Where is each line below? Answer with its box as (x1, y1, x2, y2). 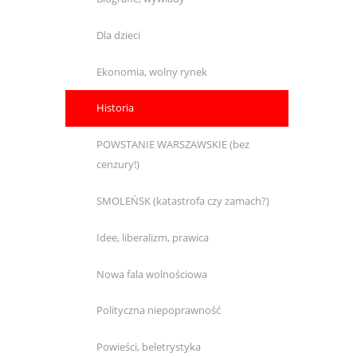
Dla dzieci (96, 27, 140, 42)
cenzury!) (96, 157, 139, 172)
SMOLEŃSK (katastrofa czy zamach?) (96, 194, 269, 208)
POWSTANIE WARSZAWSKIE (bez (96, 137, 249, 152)
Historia (96, 100, 134, 116)
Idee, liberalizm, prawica (96, 229, 209, 245)
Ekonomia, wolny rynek (96, 64, 207, 79)
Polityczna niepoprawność (96, 303, 221, 318)
